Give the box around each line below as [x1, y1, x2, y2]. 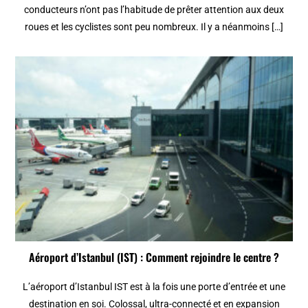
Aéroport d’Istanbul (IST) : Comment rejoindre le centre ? [29, 248, 279, 265]
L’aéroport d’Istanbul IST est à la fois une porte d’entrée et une [23, 280, 285, 292]
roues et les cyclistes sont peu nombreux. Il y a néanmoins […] [25, 21, 283, 32]
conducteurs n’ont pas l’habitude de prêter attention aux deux [24, 3, 284, 15]
